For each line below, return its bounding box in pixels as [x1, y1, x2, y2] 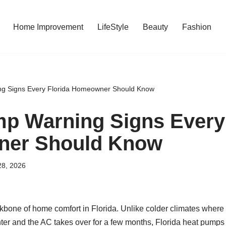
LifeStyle [97, 22, 129, 31]
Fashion [182, 22, 211, 31]
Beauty [143, 22, 168, 31]
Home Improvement [13, 22, 83, 31]
